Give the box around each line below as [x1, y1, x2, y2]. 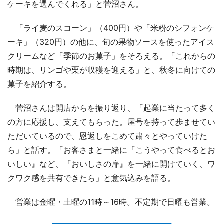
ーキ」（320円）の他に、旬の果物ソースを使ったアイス [7, 36, 214, 47]
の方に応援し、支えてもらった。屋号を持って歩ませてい [7, 116, 215, 127]
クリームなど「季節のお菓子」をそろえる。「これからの [7, 50, 215, 61]
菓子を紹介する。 [7, 78, 71, 89]
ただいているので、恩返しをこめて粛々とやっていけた [7, 130, 207, 141]
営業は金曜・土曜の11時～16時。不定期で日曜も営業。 [7, 196, 215, 207]
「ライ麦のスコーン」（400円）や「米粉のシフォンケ [7, 22, 214, 33]
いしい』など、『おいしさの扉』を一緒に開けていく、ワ [7, 158, 215, 169]
